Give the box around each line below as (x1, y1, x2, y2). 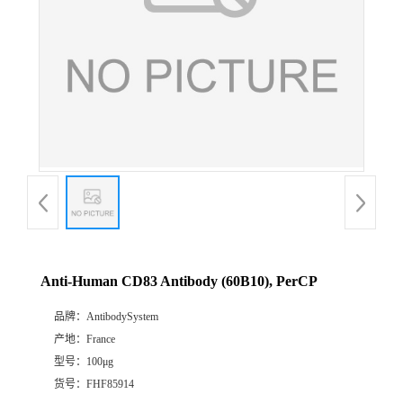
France (86, 333, 115, 346)
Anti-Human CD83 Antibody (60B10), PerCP (40, 273, 318, 290)
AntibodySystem (86, 310, 158, 324)
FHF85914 (86, 378, 134, 391)
